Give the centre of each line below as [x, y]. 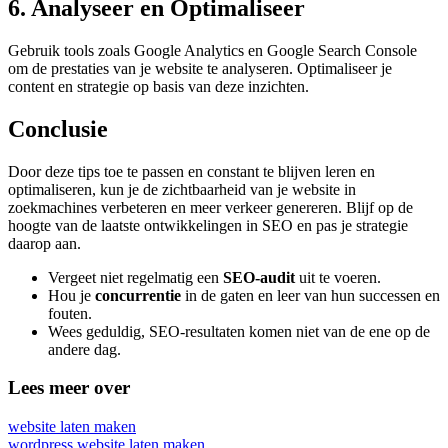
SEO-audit [259, 277]
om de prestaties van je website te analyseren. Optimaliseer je [200, 68]
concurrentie [138, 295]
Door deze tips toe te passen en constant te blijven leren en [191, 171]
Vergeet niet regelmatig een [135, 277]
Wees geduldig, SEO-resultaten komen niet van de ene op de [239, 331]
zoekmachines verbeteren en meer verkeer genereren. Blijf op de [210, 207]
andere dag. [84, 349]
